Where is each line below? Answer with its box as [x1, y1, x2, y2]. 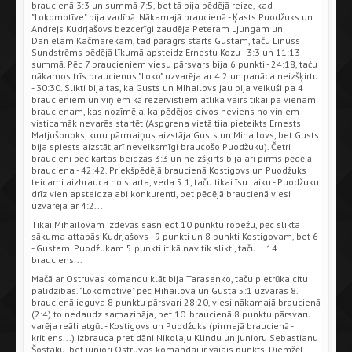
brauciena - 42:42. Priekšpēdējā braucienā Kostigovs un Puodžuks [31, 163, 306, 176]
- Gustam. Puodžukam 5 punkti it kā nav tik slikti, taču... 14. [31, 241, 279, 254]
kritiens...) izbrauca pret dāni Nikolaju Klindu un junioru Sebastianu [31, 331, 318, 343]
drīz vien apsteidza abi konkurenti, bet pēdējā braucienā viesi [31, 187, 291, 200]
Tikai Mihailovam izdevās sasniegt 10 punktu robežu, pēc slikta [31, 218, 300, 230]
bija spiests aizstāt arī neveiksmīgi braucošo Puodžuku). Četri [31, 140, 291, 152]
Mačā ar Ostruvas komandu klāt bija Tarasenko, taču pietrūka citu [31, 272, 308, 284]
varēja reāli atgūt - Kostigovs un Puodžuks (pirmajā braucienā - [31, 319, 293, 332]
